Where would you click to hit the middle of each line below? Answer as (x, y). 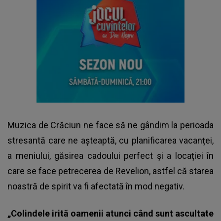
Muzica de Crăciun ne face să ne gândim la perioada (110, 125)
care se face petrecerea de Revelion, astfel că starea (110, 171)
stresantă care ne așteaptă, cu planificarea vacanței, (110, 141)
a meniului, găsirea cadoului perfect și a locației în (110, 156)
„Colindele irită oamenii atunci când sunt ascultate (110, 214)
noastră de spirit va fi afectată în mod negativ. (96, 186)
